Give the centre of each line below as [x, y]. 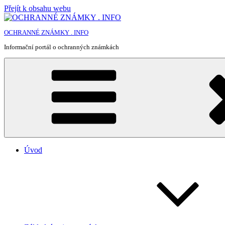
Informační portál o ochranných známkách [62, 47]
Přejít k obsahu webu [37, 8]
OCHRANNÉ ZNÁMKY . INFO [46, 32]
